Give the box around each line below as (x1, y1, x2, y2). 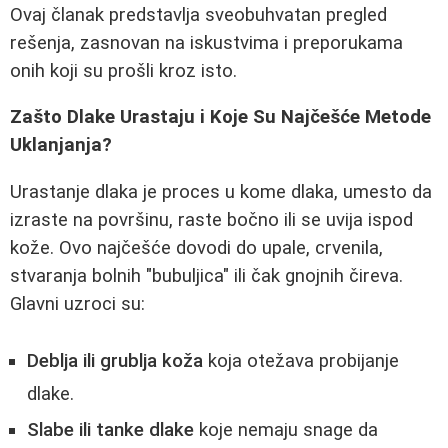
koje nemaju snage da (194, 418, 378, 441)
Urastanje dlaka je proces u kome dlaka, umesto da (10, 180, 432, 203)
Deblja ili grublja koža (27, 349, 203, 372)
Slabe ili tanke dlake (27, 418, 194, 441)
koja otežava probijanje (203, 349, 399, 372)
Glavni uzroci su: (10, 292, 145, 315)
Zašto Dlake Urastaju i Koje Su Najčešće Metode (10, 106, 431, 129)
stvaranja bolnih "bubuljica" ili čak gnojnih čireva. (10, 264, 403, 287)
